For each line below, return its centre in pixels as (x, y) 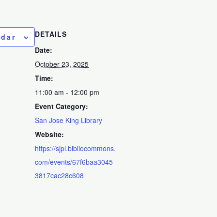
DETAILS (51, 34)
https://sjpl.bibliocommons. (76, 148)
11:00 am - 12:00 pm (67, 92)
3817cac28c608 (60, 175)
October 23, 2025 (62, 64)
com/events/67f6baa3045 (74, 162)
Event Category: (62, 106)
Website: (50, 134)
